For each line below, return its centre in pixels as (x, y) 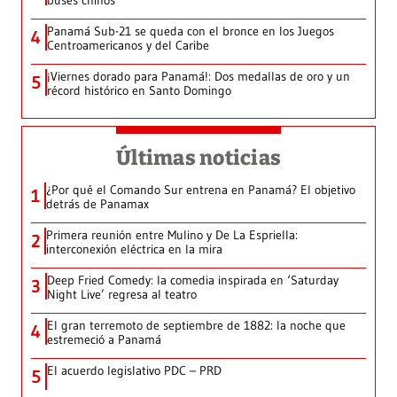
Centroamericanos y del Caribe (128, 46)
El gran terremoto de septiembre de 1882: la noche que (196, 326)
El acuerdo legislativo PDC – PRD (134, 371)
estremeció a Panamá (104, 340)
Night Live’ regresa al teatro (122, 295)
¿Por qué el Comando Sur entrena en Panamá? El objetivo (201, 190)
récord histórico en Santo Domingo (139, 91)
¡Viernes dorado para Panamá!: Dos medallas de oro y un (198, 77)
